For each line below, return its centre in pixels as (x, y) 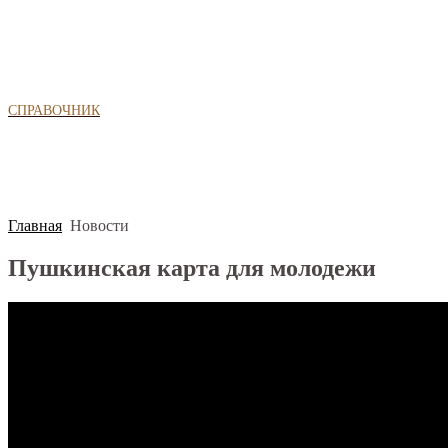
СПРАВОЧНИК (54, 110)
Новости (99, 225)
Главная (35, 225)
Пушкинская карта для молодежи (192, 267)
